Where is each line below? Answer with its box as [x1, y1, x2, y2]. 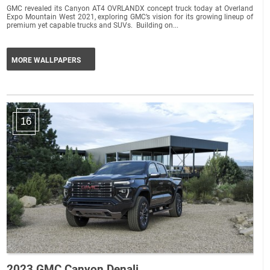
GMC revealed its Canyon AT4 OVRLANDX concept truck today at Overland [7, 4, 254, 13]
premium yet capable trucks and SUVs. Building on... [7, 20, 179, 30]
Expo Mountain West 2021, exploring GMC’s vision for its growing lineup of [7, 12, 254, 21]
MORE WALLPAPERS [11, 55, 81, 64]
